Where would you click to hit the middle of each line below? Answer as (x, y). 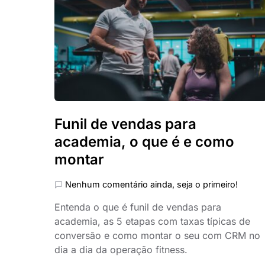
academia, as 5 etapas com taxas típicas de (152, 221)
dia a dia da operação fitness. (121, 250)
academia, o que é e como (144, 142)
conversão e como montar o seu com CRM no (157, 235)
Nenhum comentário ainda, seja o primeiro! (151, 184)
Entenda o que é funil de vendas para (138, 207)
